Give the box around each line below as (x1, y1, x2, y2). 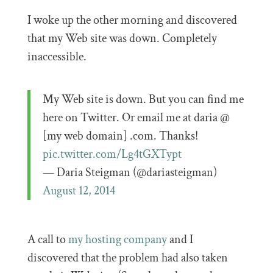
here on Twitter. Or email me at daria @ (42, 110, 230, 126)
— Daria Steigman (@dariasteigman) (42, 165, 217, 180)
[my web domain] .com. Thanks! (42, 128, 198, 144)
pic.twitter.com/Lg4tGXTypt (42, 146, 182, 162)
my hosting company (68, 232, 167, 247)
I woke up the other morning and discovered (27, 12, 237, 28)
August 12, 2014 (42, 183, 115, 199)
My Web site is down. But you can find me (42, 91, 244, 107)
